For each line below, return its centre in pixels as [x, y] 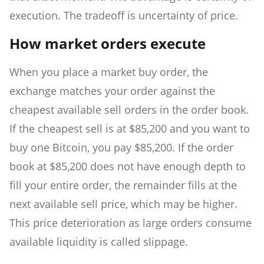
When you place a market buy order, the [109, 72]
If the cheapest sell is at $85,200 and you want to [130, 129]
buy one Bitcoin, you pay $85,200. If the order [121, 148]
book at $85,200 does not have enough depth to [128, 166]
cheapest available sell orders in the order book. [129, 110]
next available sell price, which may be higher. [123, 204]
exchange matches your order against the [112, 91]
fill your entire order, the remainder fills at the [123, 185]
